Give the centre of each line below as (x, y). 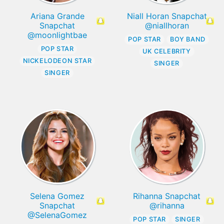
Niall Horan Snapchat (167, 16)
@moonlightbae (57, 35)
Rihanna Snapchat (167, 196)
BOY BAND (188, 39)
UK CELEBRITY (167, 51)
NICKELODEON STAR (57, 61)
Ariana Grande (57, 16)
